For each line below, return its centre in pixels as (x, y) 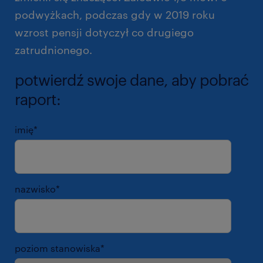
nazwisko (35, 188)
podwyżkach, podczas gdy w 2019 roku (115, 14)
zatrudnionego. (53, 50)
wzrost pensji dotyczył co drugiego (104, 32)
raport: (38, 99)
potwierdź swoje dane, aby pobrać (131, 79)
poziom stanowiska (58, 248)
